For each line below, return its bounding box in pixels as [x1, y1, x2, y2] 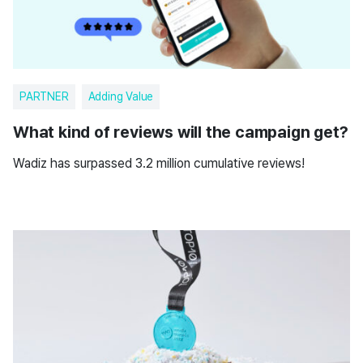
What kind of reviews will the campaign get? [13, 122, 348, 142]
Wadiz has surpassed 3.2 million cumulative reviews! [13, 156, 305, 171]
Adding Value [88, 90, 154, 103]
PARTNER [19, 90, 69, 103]
